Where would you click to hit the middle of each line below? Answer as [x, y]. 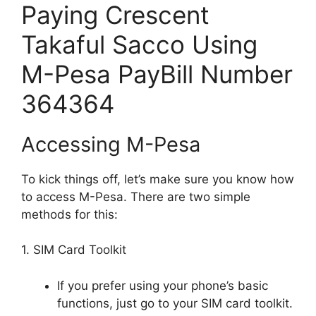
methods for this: [69, 214]
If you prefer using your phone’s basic [163, 285]
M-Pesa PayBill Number [157, 74]
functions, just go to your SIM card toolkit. [175, 303]
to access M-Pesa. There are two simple [136, 196]
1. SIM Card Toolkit [74, 250]
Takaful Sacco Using [139, 44]
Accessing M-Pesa [111, 144]
